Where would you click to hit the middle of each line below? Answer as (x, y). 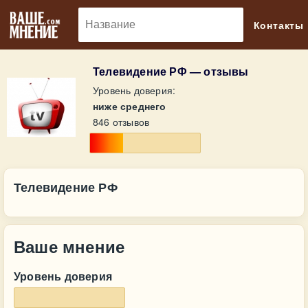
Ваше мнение (69, 246)
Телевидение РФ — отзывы (171, 71)
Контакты (278, 25)
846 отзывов (121, 122)
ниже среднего (130, 106)
